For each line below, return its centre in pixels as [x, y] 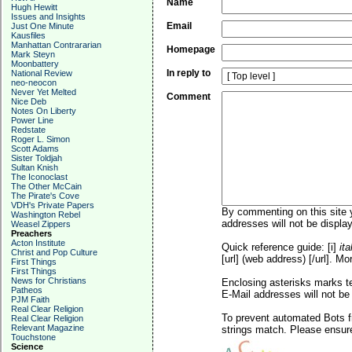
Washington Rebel [46, 214]
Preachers [31, 233]
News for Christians [49, 280]
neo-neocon [34, 82]
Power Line [32, 120]
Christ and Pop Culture [54, 252]
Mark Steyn [33, 54]
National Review [42, 73]
